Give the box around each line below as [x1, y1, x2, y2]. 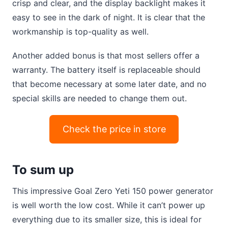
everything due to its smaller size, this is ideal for [12, 214, 202, 225]
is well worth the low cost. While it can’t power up [12, 200, 205, 211]
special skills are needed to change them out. [12, 93, 187, 103]
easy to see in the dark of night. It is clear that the [12, 12, 205, 22]
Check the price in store [62, 124, 166, 135]
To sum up [12, 162, 74, 178]
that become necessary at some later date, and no [12, 78, 207, 89]
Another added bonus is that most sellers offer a [12, 50, 199, 61]
